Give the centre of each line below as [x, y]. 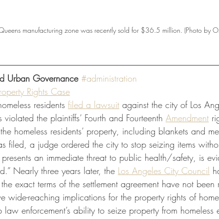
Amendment [187, 118]
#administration [109, 78]
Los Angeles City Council [164, 171]
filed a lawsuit [94, 105]
